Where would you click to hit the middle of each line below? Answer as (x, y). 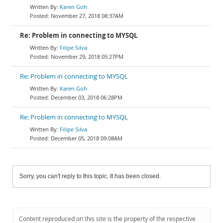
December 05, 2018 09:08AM (87, 138)
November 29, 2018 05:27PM (87, 56)
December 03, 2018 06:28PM (87, 97)
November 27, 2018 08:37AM (87, 16)
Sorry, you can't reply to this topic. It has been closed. (90, 176)
